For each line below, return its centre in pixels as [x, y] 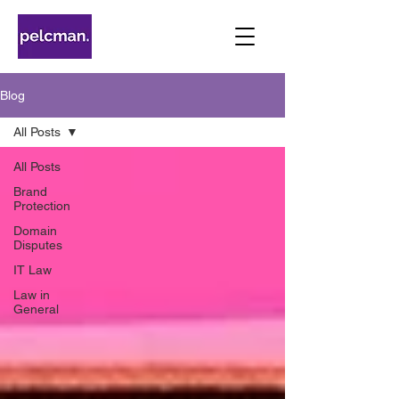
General [36, 309]
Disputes [38, 245]
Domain [35, 231]
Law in [32, 295]
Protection [42, 206]
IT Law [33, 270]
